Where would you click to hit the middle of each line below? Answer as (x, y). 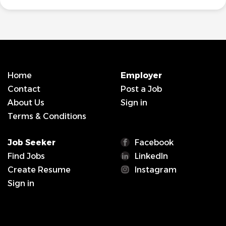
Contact (24, 89)
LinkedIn (151, 156)
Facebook (154, 143)
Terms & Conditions (47, 116)
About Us (26, 103)
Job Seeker (32, 143)
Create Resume (39, 170)
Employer (141, 75)
